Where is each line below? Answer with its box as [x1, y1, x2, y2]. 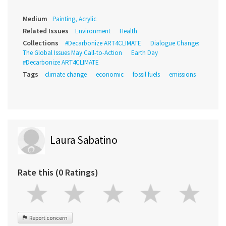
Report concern [27, 214, 68, 222]
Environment [75, 27, 110, 36]
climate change [45, 70, 87, 79]
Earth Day [131, 48, 158, 58]
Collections [23, 38, 59, 48]
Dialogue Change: [150, 39, 199, 48]
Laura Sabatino [50, 133, 118, 147]
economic [96, 70, 124, 79]
